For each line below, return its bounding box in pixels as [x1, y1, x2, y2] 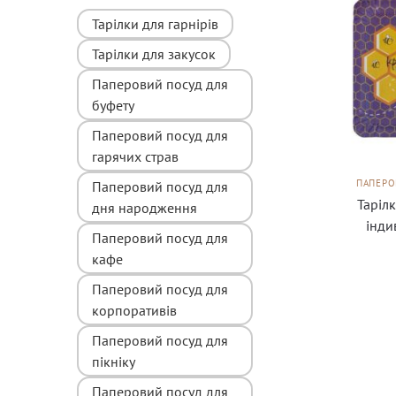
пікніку [92, 352, 135, 370]
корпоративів [92, 301, 177, 319]
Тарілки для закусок [92, 44, 216, 63]
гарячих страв [92, 147, 179, 165]
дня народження [92, 198, 197, 217]
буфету [92, 95, 134, 114]
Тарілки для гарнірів [92, 14, 218, 33]
